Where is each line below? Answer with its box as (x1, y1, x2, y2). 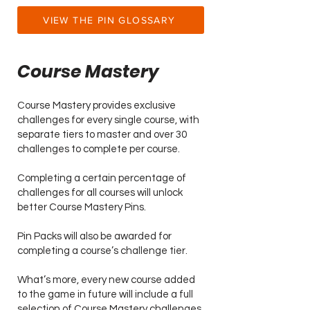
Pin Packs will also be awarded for (17, 231, 172, 241)
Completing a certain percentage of (17, 173, 186, 183)
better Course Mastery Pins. (17, 202, 148, 212)
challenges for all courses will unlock (17, 188, 183, 198)
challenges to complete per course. (17, 144, 182, 154)
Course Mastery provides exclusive (17, 100, 176, 111)
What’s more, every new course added (17, 275, 195, 285)
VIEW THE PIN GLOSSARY (43, 15, 176, 26)
